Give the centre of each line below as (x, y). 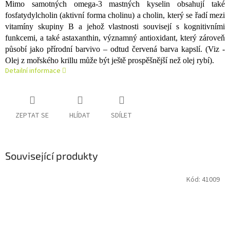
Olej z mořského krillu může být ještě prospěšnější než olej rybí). (110, 61)
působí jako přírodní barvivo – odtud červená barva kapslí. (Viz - (115, 49)
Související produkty (52, 156)
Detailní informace (33, 71)
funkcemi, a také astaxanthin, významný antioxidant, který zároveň (115, 38)
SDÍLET (121, 116)
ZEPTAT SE (32, 116)
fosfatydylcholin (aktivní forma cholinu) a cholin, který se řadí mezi (115, 15)
